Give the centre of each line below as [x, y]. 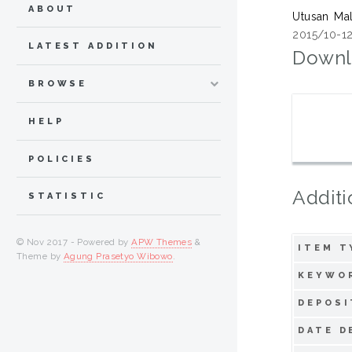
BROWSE [58, 84]
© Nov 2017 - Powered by [74, 242]
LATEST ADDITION [93, 46]
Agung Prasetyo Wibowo [118, 257]
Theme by [40, 257]
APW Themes [162, 242]
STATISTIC [67, 196]
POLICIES [62, 159]
